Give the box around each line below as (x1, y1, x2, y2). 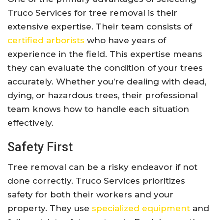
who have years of (84, 35, 166, 46)
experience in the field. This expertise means (7, 49, 202, 59)
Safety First (7, 140, 73, 155)
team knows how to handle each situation (7, 104, 189, 114)
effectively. (7, 118, 54, 128)
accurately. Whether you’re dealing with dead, (7, 77, 206, 87)
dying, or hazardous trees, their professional (7, 90, 198, 101)
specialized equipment (92, 203, 190, 214)
